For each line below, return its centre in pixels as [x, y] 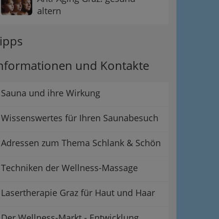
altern [49, 11]
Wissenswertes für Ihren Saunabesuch [80, 118]
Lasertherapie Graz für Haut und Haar [78, 192]
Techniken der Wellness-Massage [69, 167]
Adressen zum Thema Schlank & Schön [81, 142]
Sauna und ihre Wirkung [51, 93]
